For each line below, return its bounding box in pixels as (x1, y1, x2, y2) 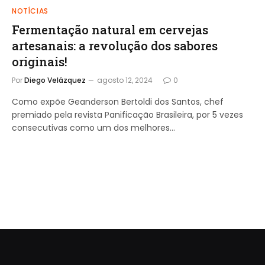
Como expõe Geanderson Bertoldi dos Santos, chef (12, 95, 224, 108)
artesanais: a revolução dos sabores (12, 37, 218, 53)
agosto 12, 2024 (97, 75, 153, 85)
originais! (12, 53, 67, 69)
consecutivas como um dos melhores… (12, 121, 175, 134)
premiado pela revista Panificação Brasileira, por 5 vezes (12, 108, 243, 121)
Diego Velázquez (24, 75, 86, 85)
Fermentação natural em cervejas (12, 21, 208, 37)
